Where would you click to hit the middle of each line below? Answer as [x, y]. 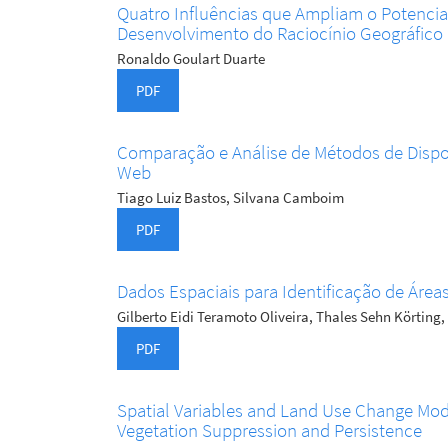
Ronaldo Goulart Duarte [191, 59]
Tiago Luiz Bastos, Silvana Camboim [230, 198]
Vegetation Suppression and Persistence [269, 430]
